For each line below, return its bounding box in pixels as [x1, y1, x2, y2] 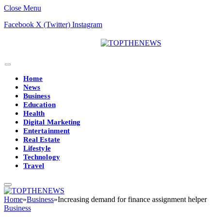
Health [23, 109, 45, 117]
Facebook [4, 20, 34, 29]
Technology [23, 153, 60, 161]
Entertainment [23, 127, 70, 135]
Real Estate [23, 136, 60, 143]
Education [23, 101, 56, 108]
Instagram [72, 20, 102, 29]
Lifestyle [23, 144, 51, 152]
